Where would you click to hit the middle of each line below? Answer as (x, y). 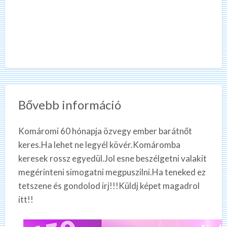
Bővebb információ (69, 105)
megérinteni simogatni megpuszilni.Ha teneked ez (112, 172)
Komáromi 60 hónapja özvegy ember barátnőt (105, 131)
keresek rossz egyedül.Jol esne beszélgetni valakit (112, 159)
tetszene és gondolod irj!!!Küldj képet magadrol (109, 186)
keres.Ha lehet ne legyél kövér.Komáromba (99, 145)
